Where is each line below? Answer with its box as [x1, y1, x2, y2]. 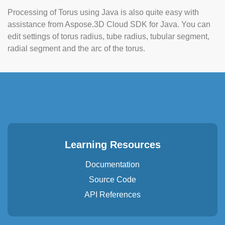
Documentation [85, 160, 140, 169]
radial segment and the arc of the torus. [8, 44, 145, 53]
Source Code [89, 175, 136, 184]
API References [84, 190, 141, 199]
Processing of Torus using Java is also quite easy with [8, 8, 199, 17]
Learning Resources [64, 139, 161, 150]
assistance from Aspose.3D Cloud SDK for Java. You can [8, 20, 210, 29]
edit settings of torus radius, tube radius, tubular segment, [8, 32, 209, 41]
